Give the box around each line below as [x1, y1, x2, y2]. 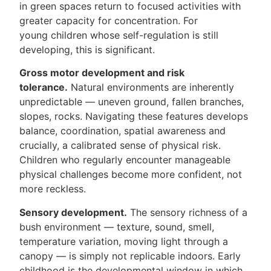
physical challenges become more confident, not [19, 168, 243, 181]
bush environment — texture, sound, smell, [19, 220, 215, 233]
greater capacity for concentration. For [19, 14, 198, 27]
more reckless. [19, 183, 87, 195]
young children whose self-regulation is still [19, 28, 219, 41]
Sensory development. [19, 206, 128, 218]
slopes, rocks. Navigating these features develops [19, 110, 249, 123]
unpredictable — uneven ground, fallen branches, [19, 96, 244, 108]
